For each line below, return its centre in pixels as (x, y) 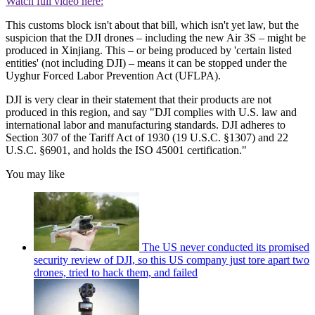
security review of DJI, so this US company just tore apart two (172, 260)
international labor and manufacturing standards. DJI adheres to (146, 125)
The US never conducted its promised (226, 247)
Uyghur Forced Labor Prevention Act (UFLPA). (113, 76)
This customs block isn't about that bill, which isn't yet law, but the (152, 25)
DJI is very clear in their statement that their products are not (139, 100)
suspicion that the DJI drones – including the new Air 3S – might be (156, 38)
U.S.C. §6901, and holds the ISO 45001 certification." (126, 150)
